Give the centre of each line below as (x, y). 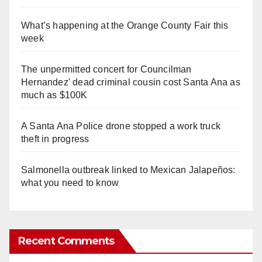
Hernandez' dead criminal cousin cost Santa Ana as (131, 82)
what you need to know (70, 182)
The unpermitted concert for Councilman (106, 69)
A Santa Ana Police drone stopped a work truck (121, 126)
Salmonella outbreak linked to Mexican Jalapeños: (128, 170)
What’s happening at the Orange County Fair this (125, 25)
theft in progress (55, 139)
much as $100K (54, 95)
